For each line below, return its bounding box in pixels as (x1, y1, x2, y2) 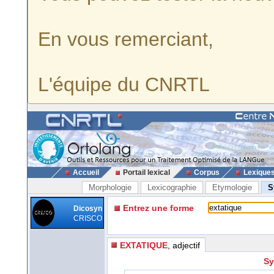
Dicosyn (73, 204, 102, 213)
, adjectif (168, 240, 200, 250)
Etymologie (212, 183, 252, 192)
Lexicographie (147, 183, 196, 192)
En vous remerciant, (38, 28, 213, 50)
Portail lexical (122, 168, 170, 177)
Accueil (72, 168, 99, 177)
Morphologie (89, 183, 131, 192)
